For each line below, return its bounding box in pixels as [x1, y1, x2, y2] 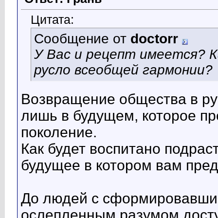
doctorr [130, 31, 178, 47]
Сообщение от [34, 31, 130, 47]
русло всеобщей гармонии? [34, 62, 213, 78]
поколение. [21, 124, 97, 141]
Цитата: [31, 13, 74, 27]
